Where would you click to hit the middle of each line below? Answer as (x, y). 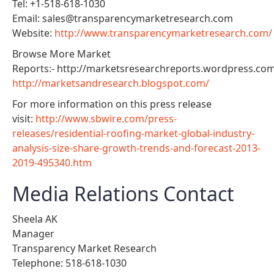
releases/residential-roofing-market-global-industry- (133, 133)
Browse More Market (61, 54)
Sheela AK (35, 219)
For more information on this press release (112, 104)
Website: (33, 33)
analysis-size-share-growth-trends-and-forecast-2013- (136, 148)
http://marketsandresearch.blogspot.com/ (111, 83)
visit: (24, 118)
